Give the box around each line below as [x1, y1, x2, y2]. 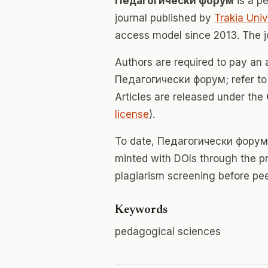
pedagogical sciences [115, 226, 221, 237]
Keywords [115, 204, 167, 216]
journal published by [115, 12, 214, 24]
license [115, 108, 149, 120]
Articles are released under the [115, 91, 266, 103]
